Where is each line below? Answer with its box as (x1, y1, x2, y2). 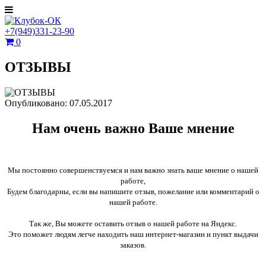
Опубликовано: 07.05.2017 (5, 97, 112, 108)
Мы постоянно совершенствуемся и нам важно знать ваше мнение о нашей (8, 165, 258, 175)
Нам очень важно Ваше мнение (31, 120, 235, 136)
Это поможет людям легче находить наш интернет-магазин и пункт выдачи (8, 229, 258, 239)
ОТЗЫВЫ (5, 59, 71, 75)
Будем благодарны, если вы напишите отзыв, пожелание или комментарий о (7, 186, 259, 196)
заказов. (120, 240, 146, 249)
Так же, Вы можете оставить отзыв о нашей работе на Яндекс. (29, 218, 237, 228)
